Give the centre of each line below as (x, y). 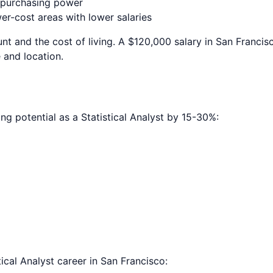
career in (77, 261)
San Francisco (133, 261)
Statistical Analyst (122, 117)
